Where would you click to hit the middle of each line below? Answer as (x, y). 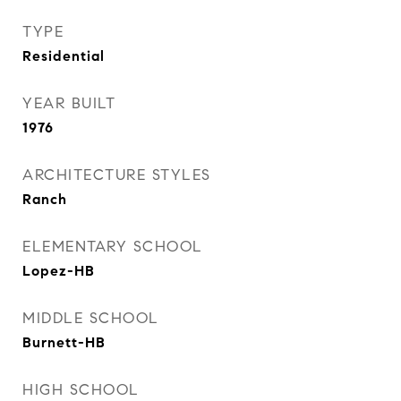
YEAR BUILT (69, 103)
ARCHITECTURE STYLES (117, 175)
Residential (64, 56)
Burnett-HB (64, 342)
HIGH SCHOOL (81, 390)
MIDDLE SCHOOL (91, 318)
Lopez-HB (59, 271)
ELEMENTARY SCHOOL (113, 247)
